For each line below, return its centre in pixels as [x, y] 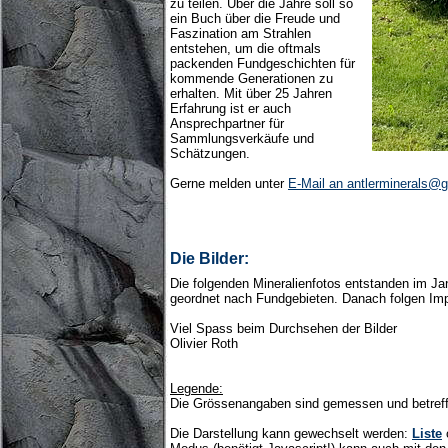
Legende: [196, 389]
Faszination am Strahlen [240, 34]
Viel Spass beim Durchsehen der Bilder [283, 329]
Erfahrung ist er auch [230, 109]
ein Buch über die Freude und [255, 19]
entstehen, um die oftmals [245, 49]
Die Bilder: [209, 259]
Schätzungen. [210, 154]
